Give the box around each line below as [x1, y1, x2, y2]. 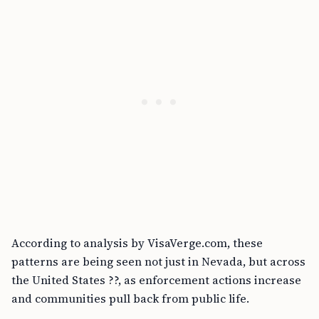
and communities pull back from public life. [11, 291, 249, 306]
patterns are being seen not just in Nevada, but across [11, 253, 305, 269]
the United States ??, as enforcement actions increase [11, 272, 301, 288]
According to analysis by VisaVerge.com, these [11, 235, 263, 251]
